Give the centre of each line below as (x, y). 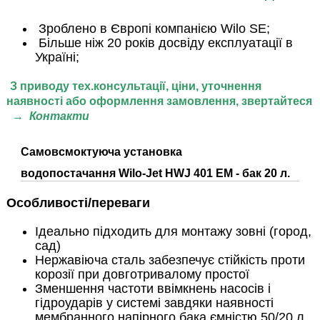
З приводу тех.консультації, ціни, (105, 86)
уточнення (231, 86)
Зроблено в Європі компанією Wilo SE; (152, 29)
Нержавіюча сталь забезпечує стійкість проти (170, 260)
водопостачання (68, 173)
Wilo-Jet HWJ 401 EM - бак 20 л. (202, 173)
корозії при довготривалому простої (142, 274)
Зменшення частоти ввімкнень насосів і (152, 289)
